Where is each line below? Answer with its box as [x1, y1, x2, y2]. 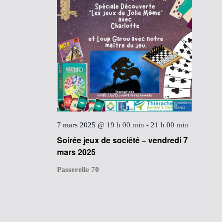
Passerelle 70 [57, 166, 100, 174]
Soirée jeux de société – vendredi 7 [57, 134, 188, 146]
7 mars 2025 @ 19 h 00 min [57, 121, 145, 129]
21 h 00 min [151, 121, 189, 129]
